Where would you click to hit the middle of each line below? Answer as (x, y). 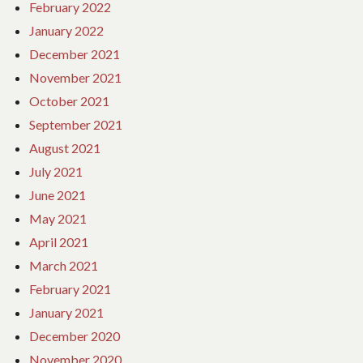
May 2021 (58, 219)
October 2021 (69, 101)
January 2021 (66, 313)
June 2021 (58, 195)
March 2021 (64, 266)
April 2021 (59, 242)
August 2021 (65, 148)
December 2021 (75, 54)
